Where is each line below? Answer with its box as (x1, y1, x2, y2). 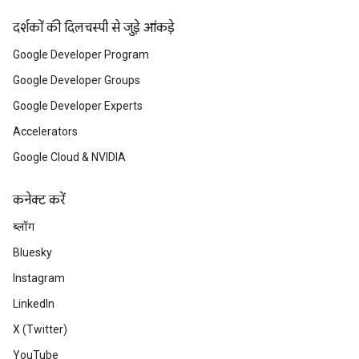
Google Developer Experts (13, 99, 143, 112)
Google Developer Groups (13, 74, 140, 87)
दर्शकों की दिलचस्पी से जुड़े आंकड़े (13, 20, 175, 36)
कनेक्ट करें (13, 192, 65, 208)
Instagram (13, 272, 65, 284)
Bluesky (13, 246, 52, 259)
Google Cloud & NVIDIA (13, 151, 126, 163)
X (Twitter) (13, 323, 67, 336)
